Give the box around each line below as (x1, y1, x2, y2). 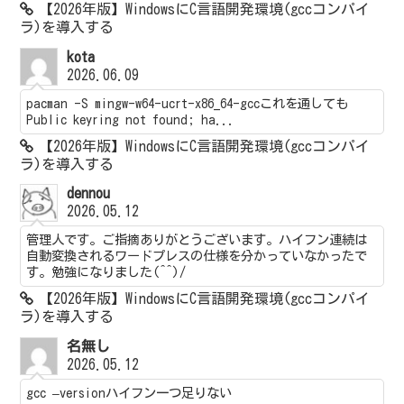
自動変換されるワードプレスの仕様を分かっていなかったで (26, 249, 368, 263)
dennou (67, 186, 111, 201)
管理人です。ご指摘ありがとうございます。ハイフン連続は (26, 233, 368, 247)
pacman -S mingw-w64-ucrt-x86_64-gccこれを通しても (26, 96, 349, 110)
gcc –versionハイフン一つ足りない (26, 385, 233, 399)
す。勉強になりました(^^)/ (26, 265, 187, 280)
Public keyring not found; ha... (26, 112, 235, 126)
